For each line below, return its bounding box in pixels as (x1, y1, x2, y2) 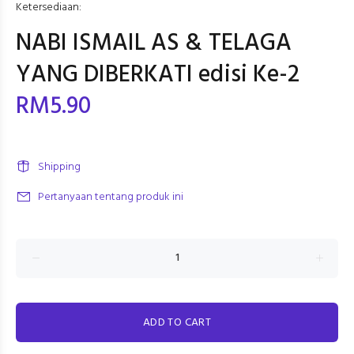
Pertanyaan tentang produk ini (38, 188, 183, 206)
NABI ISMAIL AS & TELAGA (16, 24, 292, 62)
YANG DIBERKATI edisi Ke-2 (16, 56, 299, 94)
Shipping (38, 158, 81, 176)
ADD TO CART (142, 314, 212, 332)
